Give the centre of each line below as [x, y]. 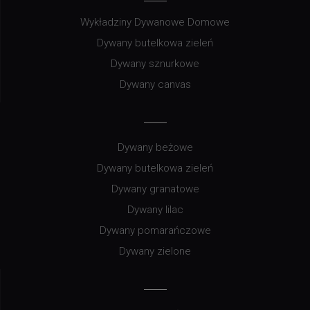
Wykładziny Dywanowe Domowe [155, 22]
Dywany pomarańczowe [155, 231]
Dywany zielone [155, 252]
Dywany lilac [155, 210]
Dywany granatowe [155, 189]
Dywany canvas [155, 85]
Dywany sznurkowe [155, 64]
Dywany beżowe [155, 148]
